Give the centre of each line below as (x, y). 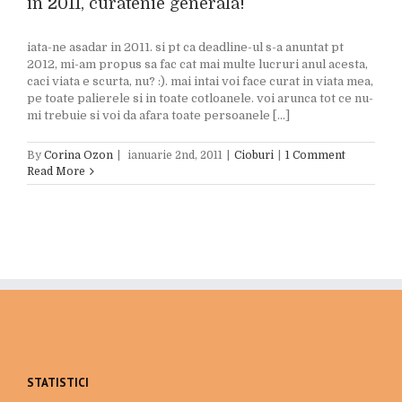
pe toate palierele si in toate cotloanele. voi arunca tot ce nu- (200, 98)
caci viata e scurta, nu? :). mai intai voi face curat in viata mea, (200, 81)
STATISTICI (58, 383)
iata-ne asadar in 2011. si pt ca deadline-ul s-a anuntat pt (185, 47)
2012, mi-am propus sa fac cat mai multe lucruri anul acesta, (197, 64)
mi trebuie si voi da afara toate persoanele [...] (158, 115)
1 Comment (315, 155)
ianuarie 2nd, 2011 (175, 155)
